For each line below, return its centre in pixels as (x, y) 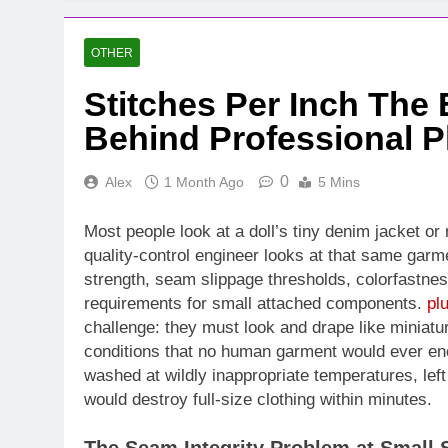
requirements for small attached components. (255, 303)
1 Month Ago (204, 182)
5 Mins (339, 182)
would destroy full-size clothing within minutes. (258, 399)
